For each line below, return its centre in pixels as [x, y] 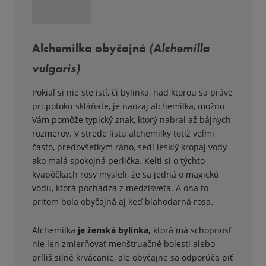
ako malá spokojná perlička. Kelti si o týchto [118, 160]
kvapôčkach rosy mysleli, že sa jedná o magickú [126, 174]
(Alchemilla [179, 48]
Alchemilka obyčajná [91, 48]
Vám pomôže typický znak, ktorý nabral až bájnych [132, 119]
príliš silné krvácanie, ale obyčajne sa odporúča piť [132, 257]
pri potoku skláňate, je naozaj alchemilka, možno [128, 106]
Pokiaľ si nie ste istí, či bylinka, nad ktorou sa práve [132, 92]
